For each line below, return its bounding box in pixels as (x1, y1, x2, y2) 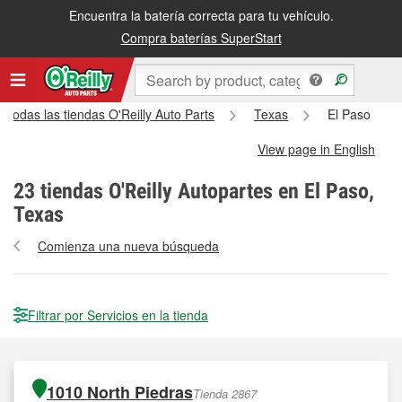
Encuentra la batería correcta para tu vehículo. (68, 6, 334, 24)
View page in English (258, 140, 375, 158)
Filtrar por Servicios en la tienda (28, 306, 208, 324)
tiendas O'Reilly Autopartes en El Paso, (35, 179, 374, 204)
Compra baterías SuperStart (120, 29, 282, 47)
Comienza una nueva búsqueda (38, 237, 220, 255)
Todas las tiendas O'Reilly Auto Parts (5, 105, 215, 123)
